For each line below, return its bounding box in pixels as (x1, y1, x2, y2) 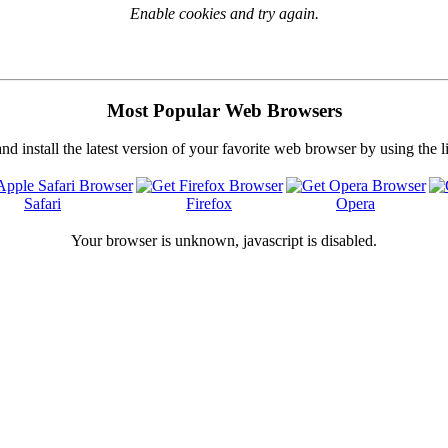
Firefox (186, 195, 232, 213)
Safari (24, 195, 61, 213)
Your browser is (71, 232, 175, 250)
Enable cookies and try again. (129, 5, 319, 22)
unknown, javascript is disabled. (175, 232, 377, 250)
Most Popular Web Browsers (106, 99, 342, 121)
